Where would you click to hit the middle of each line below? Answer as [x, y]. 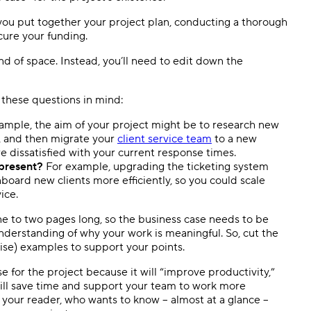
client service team [165, 138]
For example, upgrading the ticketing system [156, 166]
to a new [234, 138]
